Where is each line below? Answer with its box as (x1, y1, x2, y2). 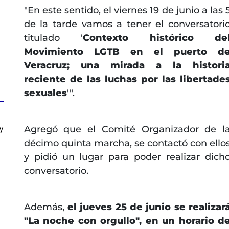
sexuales (24, 87, 67, 99)
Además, (24, 201, 68, 213)
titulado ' (24, 32, 83, 43)
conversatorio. (24, 165, 88, 176)
